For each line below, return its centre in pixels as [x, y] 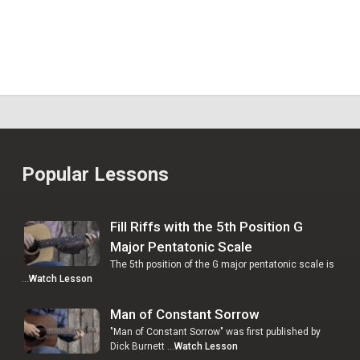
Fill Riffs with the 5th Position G [206, 227]
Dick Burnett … [142, 347]
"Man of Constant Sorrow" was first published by [215, 332]
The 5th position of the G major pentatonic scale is [222, 265]
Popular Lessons [95, 175]
